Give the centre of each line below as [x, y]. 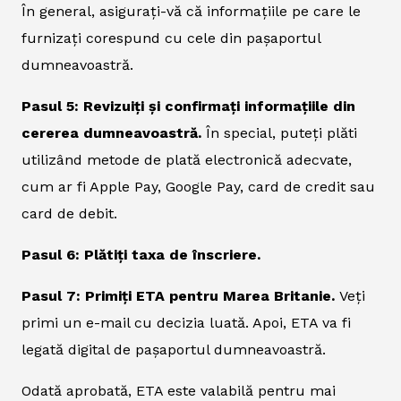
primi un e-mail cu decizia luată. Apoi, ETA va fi [186, 322]
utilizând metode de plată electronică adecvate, [187, 159]
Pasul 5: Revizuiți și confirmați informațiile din [188, 106]
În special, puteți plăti [279, 132]
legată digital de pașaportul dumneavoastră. [174, 349]
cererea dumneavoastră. [111, 132]
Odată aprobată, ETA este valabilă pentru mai [179, 390]
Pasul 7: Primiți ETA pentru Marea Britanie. [180, 295]
